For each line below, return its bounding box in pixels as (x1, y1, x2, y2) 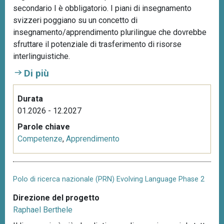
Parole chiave (17, 121, 70, 131)
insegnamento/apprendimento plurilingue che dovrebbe (13, 27, 206, 37)
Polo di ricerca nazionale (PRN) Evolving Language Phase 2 (13, 174, 204, 183)
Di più (24, 67, 49, 79)
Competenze (17, 133, 62, 143)
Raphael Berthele (13, 205, 72, 215)
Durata (17, 93, 43, 103)
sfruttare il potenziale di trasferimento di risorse (13, 39, 181, 49)
